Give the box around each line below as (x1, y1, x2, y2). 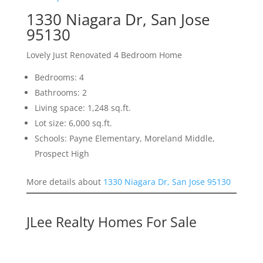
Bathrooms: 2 (34, 87, 87, 99)
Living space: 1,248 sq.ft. (34, 102, 131, 114)
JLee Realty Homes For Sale (26, 213, 197, 232)
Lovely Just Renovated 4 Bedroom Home (26, 49, 182, 61)
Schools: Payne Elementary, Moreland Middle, (34, 133, 215, 144)
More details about (26, 176, 103, 188)
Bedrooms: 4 (34, 72, 84, 83)
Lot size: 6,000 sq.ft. (34, 117, 112, 129)
